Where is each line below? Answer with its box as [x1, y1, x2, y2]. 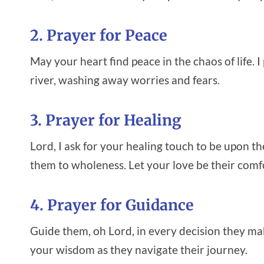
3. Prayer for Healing [30, 111, 181, 130]
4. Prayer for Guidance [30, 196, 194, 215]
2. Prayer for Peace [30, 26, 167, 45]
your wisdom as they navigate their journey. [30, 242, 247, 256]
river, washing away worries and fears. [30, 72, 220, 87]
